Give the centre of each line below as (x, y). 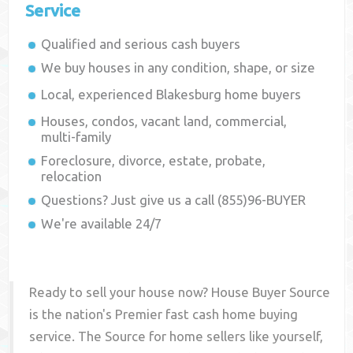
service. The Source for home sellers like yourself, (176, 336)
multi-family (76, 137)
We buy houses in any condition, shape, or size (178, 68)
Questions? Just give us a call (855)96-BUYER (174, 200)
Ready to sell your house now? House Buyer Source (180, 292)
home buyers (262, 95)
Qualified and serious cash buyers (141, 44)
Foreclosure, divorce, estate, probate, (154, 161)
